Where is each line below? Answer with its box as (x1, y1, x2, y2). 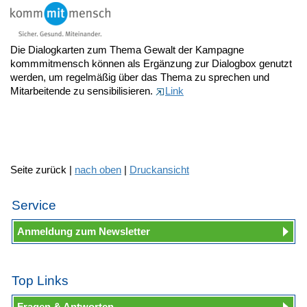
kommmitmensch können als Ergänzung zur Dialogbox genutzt (10, 57, 292, 69)
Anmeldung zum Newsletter (17, 225, 150, 237)
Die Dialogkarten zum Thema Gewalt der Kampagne (10, 43, 244, 56)
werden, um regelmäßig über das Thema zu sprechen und (10, 71, 269, 83)
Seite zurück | (10, 163, 75, 175)
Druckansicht (130, 163, 189, 175)
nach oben (75, 163, 121, 175)
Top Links (12, 273, 69, 288)
